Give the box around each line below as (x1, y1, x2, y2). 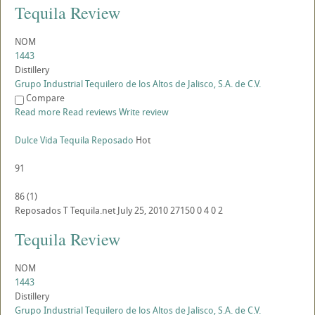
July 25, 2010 (117, 204, 168, 217)
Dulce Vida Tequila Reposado (15, 134, 134, 147)
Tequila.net (70, 204, 115, 217)
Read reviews (63, 105, 117, 119)
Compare (26, 91, 65, 105)
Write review (119, 105, 169, 119)
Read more (15, 105, 60, 119)
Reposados (15, 204, 61, 217)
